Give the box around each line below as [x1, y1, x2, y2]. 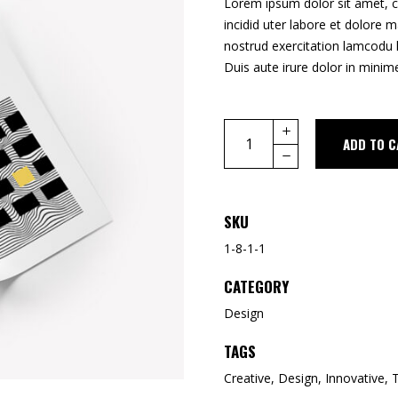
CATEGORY [224, 275, 289, 298]
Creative [224, 370, 271, 386]
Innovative [325, 370, 385, 386]
